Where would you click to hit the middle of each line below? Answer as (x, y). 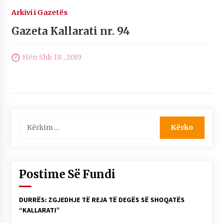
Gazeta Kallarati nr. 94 (70, 31)
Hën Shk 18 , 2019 (52, 57)
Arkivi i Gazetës (39, 12)
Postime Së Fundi (67, 174)
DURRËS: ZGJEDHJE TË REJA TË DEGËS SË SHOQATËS (102, 199)
